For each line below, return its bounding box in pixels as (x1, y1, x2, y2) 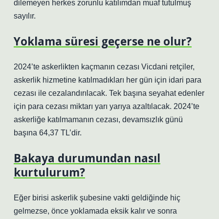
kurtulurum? (14, 165, 85, 180)
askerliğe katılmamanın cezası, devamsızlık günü (14, 115, 183, 124)
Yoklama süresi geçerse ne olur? (14, 34, 192, 49)
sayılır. (14, 12, 36, 20)
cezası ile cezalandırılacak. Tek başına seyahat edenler (14, 89, 204, 97)
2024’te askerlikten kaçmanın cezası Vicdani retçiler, (14, 63, 195, 71)
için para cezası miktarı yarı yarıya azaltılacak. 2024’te (14, 102, 199, 110)
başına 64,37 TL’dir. (14, 129, 82, 137)
